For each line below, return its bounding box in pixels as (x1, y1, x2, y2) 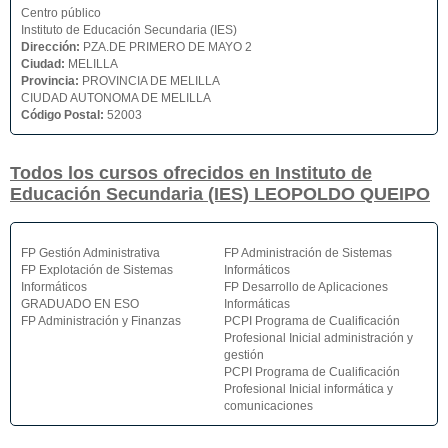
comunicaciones (224, 399, 313, 414)
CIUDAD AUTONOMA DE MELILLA (21, 91, 211, 106)
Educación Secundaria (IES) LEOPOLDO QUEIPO (10, 184, 430, 205)
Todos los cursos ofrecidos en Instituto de (10, 163, 372, 184)
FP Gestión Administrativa (21, 246, 160, 261)
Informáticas (224, 297, 290, 312)
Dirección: (21, 40, 83, 55)
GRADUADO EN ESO (21, 297, 139, 312)
